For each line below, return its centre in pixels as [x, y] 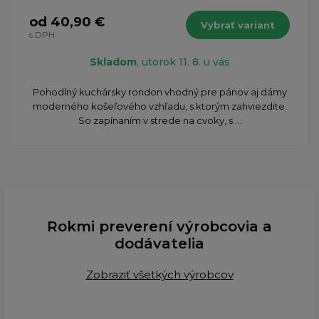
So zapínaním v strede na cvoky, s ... [159, 120]
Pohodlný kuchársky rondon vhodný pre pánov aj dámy [159, 91]
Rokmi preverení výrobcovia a [159, 226]
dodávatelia [159, 243]
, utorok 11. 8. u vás [183, 62]
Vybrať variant [238, 25]
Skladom [113, 62]
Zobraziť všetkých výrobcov [159, 274]
